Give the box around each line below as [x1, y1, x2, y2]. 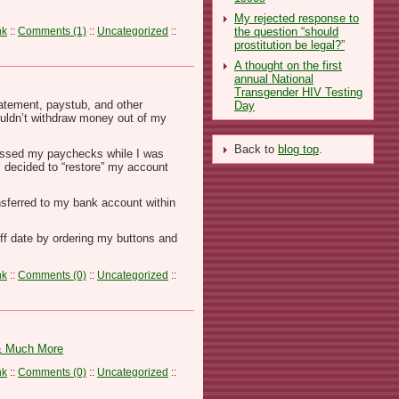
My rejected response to [234, 11, 359, 25]
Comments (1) [18, 25, 86, 37]
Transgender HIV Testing [234, 85, 362, 99]
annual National [234, 71, 313, 85]
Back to [234, 142, 278, 156]
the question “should [234, 24, 338, 38]
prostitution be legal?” [234, 37, 345, 52]
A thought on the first [234, 58, 342, 72]
